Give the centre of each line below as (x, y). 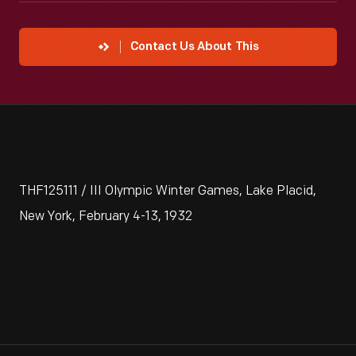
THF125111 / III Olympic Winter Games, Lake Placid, (168, 191)
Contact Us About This (194, 47)
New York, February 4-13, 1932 (106, 217)
